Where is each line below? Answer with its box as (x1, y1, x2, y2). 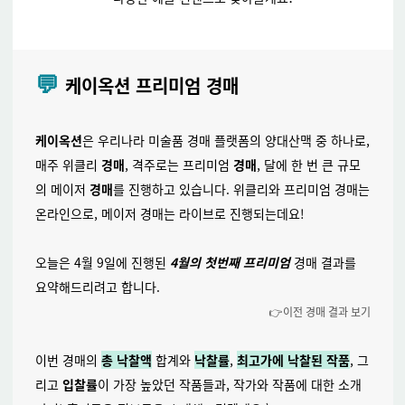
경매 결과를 (293, 253, 356, 271)
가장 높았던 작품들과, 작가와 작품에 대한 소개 (108, 375, 362, 393)
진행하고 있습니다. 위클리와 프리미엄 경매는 (124, 180, 370, 198)
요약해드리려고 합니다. (34, 278, 164, 296)
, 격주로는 (124, 155, 183, 174)
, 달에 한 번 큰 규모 (256, 155, 361, 174)
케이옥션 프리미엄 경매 (64, 72, 239, 99)
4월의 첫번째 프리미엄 (165, 253, 294, 271)
